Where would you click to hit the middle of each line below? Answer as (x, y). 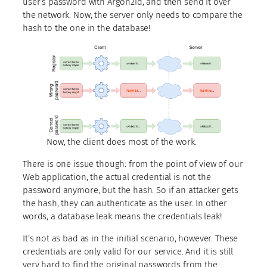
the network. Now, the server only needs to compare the (133, 15)
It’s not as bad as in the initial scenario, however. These (131, 238)
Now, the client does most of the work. (122, 142)
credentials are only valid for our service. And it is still (128, 251)
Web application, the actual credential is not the (117, 177)
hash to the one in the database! (87, 28)
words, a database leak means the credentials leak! (122, 216)
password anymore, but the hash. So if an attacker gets (131, 190)
